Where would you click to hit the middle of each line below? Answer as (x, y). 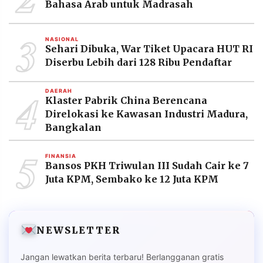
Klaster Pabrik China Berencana (126, 101)
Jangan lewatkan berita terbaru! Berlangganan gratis (122, 257)
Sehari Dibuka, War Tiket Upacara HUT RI (149, 49)
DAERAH (59, 91)
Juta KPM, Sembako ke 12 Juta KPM (132, 179)
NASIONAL (62, 39)
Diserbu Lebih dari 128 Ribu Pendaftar (139, 63)
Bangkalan (73, 128)
